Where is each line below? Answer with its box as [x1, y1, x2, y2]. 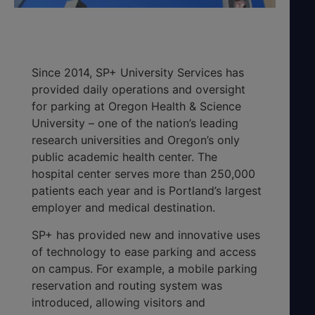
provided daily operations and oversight [32, 82, 245, 97]
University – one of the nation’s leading [32, 116, 238, 131]
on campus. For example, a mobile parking [32, 261, 257, 276]
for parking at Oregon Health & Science [32, 99, 241, 114]
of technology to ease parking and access [32, 244, 256, 259]
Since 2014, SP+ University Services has [32, 65, 244, 80]
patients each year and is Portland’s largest [32, 184, 262, 198]
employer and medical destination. [32, 200, 215, 215]
